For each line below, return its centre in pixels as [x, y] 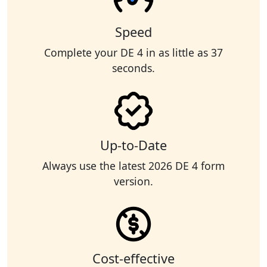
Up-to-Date [133, 145]
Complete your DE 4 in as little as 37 [133, 53]
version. [133, 181]
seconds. [133, 68]
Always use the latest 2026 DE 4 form [133, 166]
